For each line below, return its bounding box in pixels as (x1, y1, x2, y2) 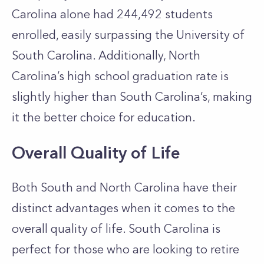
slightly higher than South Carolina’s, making (12, 90, 252, 104)
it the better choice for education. (12, 110, 199, 124)
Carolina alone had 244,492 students (12, 7, 213, 21)
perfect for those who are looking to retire (12, 242, 239, 256)
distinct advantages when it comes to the (12, 201, 235, 215)
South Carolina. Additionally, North (12, 48, 200, 62)
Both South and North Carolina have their (12, 180, 237, 194)
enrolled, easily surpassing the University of (12, 28, 245, 42)
